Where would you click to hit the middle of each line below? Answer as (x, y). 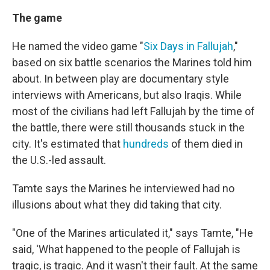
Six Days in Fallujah (188, 46)
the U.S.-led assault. (59, 160)
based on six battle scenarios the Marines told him (132, 62)
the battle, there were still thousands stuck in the (128, 127)
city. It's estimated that (67, 144)
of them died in (206, 144)
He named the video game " (78, 46)
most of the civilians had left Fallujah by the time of (133, 111)
